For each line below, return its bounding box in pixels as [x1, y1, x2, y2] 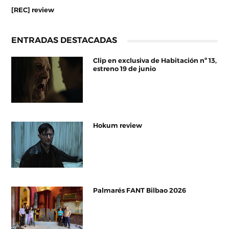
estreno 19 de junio [93, 65, 156, 72]
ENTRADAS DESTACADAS [11, 35, 118, 44]
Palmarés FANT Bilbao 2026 [93, 187, 187, 194]
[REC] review [11, 6, 55, 13]
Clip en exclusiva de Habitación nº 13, [93, 57, 217, 64]
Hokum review [93, 122, 143, 129]
